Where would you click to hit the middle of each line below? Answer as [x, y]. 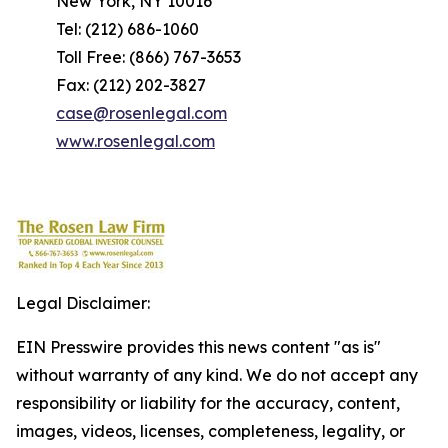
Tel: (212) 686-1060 [127, 29]
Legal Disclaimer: [83, 303]
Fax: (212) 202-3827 [131, 85]
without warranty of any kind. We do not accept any [217, 375]
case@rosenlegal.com [141, 113]
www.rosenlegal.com [135, 141]
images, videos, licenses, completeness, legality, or [210, 431]
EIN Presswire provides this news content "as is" [198, 347]
